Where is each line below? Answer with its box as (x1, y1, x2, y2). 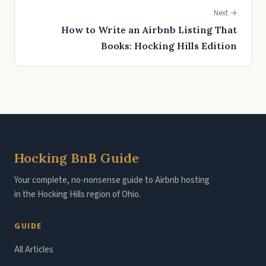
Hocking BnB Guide (14, 150, 139, 166)
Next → (214, 8, 237, 18)
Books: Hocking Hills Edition (101, 40, 237, 52)
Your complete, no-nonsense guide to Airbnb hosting (14, 174, 210, 186)
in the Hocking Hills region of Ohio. (14, 188, 141, 201)
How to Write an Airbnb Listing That (61, 24, 237, 36)
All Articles (14, 243, 53, 256)
